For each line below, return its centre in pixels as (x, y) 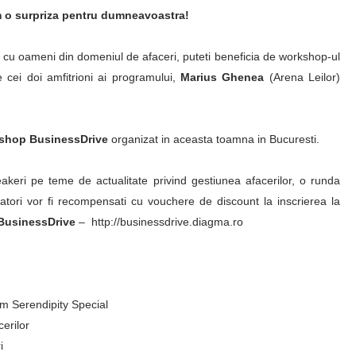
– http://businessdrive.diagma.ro (159, 222)
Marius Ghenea (222, 77)
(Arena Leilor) (302, 77)
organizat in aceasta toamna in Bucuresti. (214, 139)
